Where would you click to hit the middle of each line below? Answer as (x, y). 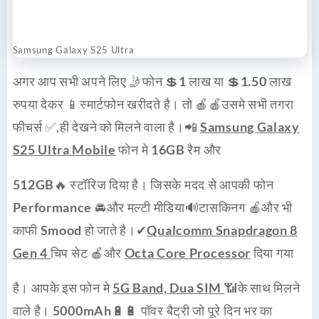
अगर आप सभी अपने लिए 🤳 (78, 81)
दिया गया (272, 252)
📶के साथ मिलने (262, 287)
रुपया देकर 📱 (46, 104)
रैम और (204, 149)
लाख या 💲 (215, 81)
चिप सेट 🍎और (87, 252)
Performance (53, 207)
